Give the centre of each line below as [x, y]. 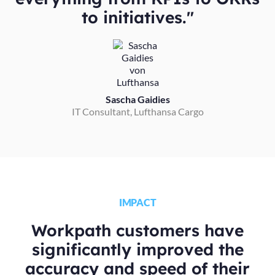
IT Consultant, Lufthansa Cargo [137, 111]
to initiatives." [137, 17]
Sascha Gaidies [137, 99]
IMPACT [137, 202]
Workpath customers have [137, 230]
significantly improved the [137, 249]
